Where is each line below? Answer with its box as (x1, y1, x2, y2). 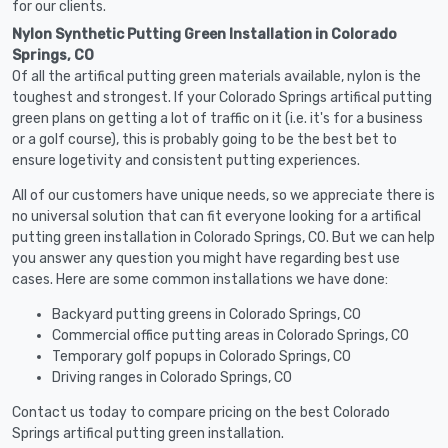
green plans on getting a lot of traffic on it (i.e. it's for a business (12, 109, 423, 127)
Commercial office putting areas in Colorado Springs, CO (52, 326, 409, 344)
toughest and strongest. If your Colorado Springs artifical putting (12, 88, 432, 106)
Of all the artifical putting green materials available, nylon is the (12, 67, 421, 85)
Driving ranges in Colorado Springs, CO (52, 368, 292, 386)
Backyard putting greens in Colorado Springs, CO (52, 305, 361, 323)
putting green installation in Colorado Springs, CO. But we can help (12, 228, 435, 246)
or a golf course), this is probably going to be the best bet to (12, 130, 397, 148)
